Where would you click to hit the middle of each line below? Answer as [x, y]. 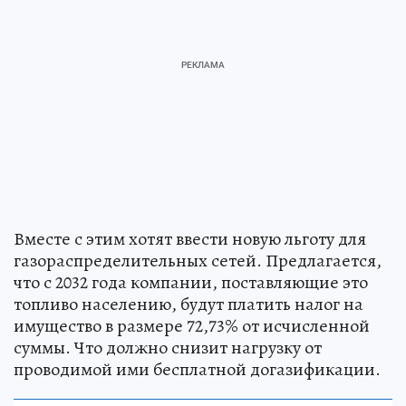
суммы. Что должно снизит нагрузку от [168, 348]
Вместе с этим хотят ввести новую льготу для [190, 239]
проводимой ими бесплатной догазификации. [197, 370]
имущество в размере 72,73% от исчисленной [192, 326]
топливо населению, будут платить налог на [188, 304]
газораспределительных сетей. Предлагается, [198, 261]
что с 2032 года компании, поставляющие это [191, 283]
